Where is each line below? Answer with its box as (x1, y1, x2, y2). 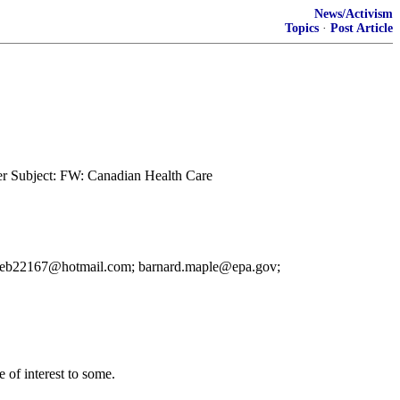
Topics (285, 21, 319, 35)
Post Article (330, 21, 393, 35)
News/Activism (314, 7, 393, 21)
